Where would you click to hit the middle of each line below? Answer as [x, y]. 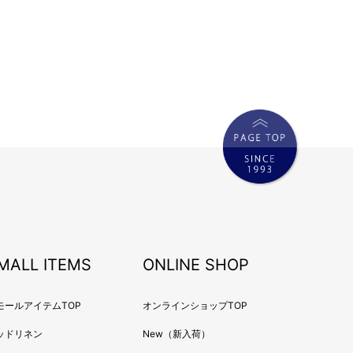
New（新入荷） [177, 333]
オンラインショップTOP [195, 305]
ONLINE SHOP [196, 264]
